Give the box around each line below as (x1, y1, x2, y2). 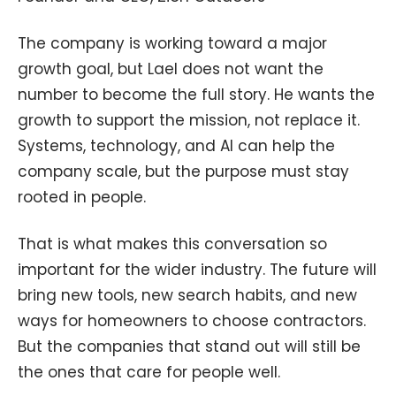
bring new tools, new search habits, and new (18, 284, 357, 306)
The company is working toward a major (18, 32, 327, 54)
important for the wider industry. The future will (18, 258, 377, 280)
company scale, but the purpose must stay (18, 160, 349, 182)
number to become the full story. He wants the (18, 83, 375, 105)
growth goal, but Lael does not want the (18, 57, 324, 80)
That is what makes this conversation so (18, 232, 327, 255)
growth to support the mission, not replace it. (18, 109, 360, 131)
